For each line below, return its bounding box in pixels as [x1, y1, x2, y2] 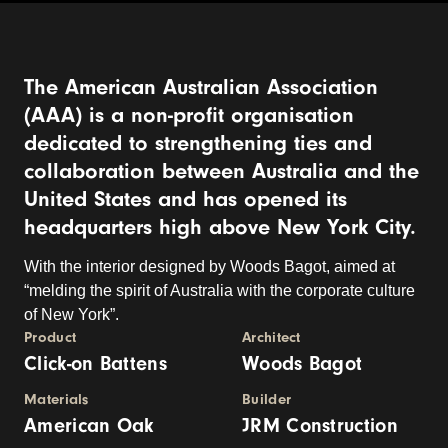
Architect [242, 329, 301, 346]
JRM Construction [242, 414, 398, 437]
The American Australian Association [24, 74, 378, 100]
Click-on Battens [24, 352, 167, 375]
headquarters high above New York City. [24, 214, 416, 240]
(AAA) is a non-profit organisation [24, 102, 354, 128]
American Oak [24, 414, 154, 437]
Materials [24, 391, 89, 408]
